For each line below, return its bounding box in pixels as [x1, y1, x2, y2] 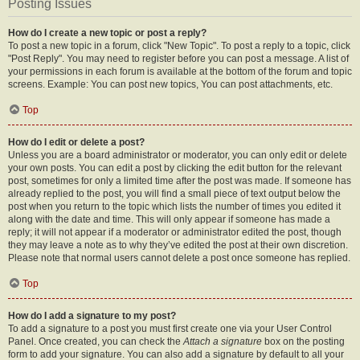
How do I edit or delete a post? [8, 137, 145, 148]
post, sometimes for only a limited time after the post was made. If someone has [8, 175, 351, 186]
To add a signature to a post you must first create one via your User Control [8, 323, 332, 334]
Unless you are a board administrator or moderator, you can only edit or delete [8, 149, 347, 161]
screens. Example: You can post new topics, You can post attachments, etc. [8, 79, 333, 90]
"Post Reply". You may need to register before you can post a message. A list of [8, 53, 349, 64]
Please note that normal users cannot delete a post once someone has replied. [8, 252, 350, 264]
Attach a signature [183, 336, 262, 347]
